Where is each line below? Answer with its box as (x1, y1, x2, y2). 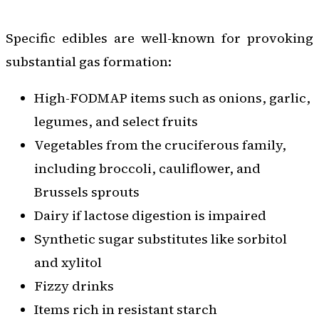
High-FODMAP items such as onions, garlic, (34, 89, 310, 108)
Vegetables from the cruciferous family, (34, 136, 286, 155)
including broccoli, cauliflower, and (34, 159, 261, 178)
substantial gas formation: (6, 52, 172, 70)
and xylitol (34, 253, 102, 272)
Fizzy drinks (34, 277, 114, 296)
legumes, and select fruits (34, 113, 198, 131)
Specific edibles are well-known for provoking (6, 28, 313, 47)
